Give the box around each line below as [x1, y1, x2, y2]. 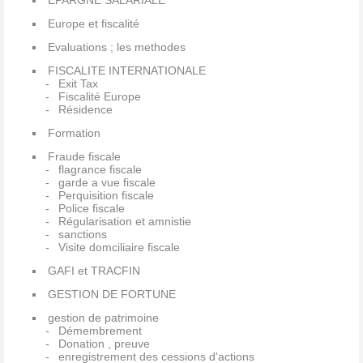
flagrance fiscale [58, 163, 142, 177]
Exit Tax [58, 77, 98, 91]
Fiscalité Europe [58, 90, 141, 104]
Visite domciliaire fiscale [58, 241, 180, 254]
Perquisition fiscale [58, 189, 154, 203]
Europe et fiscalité [48, 17, 139, 31]
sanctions [58, 228, 107, 241]
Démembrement [58, 324, 142, 338]
